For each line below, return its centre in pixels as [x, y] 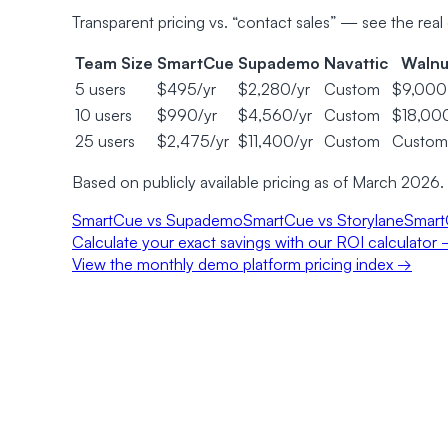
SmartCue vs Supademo [157, 220]
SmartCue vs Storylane [323, 220]
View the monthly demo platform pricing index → [242, 264]
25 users [105, 141]
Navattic [356, 63]
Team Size [114, 63]
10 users [103, 115]
